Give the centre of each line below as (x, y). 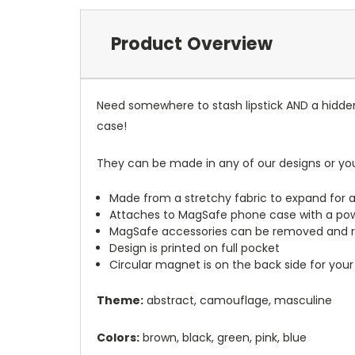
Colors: (118, 337)
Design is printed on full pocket (195, 248)
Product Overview (191, 44)
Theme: (120, 300)
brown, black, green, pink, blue (223, 337)
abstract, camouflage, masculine (238, 300)
